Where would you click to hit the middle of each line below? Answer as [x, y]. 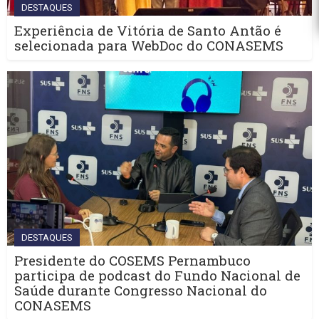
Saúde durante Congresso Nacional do [141, 290]
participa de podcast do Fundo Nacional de [157, 275]
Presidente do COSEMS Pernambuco [132, 260]
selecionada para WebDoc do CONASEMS [149, 45]
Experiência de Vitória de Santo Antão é [148, 30]
